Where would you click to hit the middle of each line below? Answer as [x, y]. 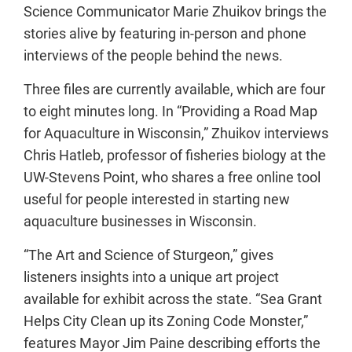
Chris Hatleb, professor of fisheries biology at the [175, 155]
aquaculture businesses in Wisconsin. [140, 221]
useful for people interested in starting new [157, 199]
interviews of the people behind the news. [153, 55]
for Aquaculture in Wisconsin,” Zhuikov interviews [176, 133]
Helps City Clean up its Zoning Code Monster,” [166, 321]
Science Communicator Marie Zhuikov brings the [175, 11]
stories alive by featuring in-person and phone [165, 33]
